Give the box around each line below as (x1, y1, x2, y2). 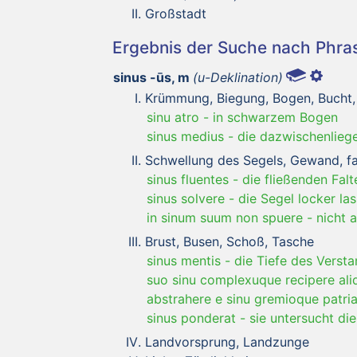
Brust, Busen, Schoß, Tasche (145, 233, 314, 249)
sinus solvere (147, 190, 225, 206)
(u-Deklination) (193, 69, 283, 85)
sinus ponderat (147, 309, 236, 326)
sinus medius (147, 127, 224, 144)
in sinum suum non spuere (147, 209, 303, 226)
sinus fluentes (147, 171, 229, 187)
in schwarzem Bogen (213, 108, 338, 125)
